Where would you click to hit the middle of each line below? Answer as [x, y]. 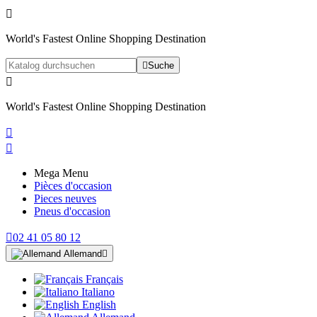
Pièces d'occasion [73, 186]
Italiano [98, 292]
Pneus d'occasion [72, 211]
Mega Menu [61, 173]
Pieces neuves [65, 198]
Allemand [83, 254]
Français [104, 279]
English [99, 305]
